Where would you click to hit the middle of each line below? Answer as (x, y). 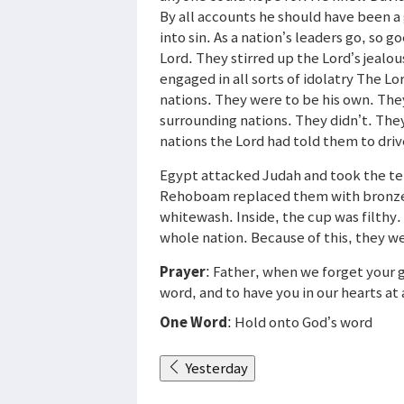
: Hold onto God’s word (300, 321)
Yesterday (216, 367)
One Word (193, 321)
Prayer (183, 271)
